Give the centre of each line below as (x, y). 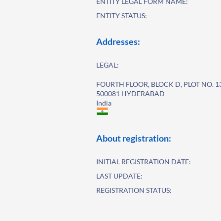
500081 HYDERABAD (131, 93)
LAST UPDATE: (120, 176)
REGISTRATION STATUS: (134, 190)
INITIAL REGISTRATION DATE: (144, 162)
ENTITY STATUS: (122, 16)
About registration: (134, 138)
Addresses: (118, 41)
